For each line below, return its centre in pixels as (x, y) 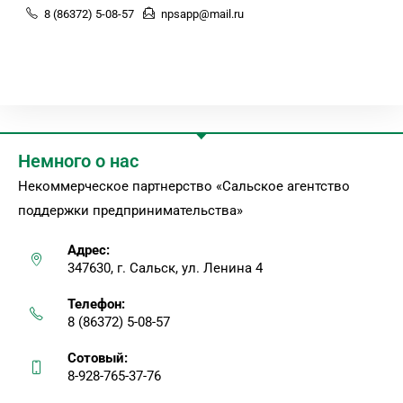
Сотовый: (98, 358)
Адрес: (89, 251)
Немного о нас (78, 161)
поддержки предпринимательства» (130, 211)
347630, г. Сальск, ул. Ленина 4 (165, 269)
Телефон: (96, 304)
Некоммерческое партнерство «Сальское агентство (184, 187)
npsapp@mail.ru (203, 14)
